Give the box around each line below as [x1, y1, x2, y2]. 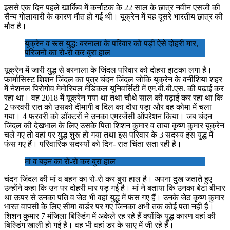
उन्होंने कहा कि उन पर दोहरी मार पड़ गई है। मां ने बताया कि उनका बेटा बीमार [4, 183, 225, 193]
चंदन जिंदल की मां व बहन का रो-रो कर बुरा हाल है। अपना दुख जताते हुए [4, 174, 212, 183]
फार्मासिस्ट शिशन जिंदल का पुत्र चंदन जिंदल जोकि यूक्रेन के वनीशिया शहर [4, 74, 222, 84]
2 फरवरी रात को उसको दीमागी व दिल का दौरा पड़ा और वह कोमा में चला [4, 102, 212, 111]
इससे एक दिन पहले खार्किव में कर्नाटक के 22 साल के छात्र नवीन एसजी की [4, 3, 220, 12]
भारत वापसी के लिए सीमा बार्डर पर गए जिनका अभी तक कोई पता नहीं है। [4, 202, 214, 211]
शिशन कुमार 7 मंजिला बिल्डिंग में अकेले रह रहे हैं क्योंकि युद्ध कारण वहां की [4, 211, 216, 220]
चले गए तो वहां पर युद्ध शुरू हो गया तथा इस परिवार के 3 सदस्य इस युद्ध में [4, 130, 213, 139]
